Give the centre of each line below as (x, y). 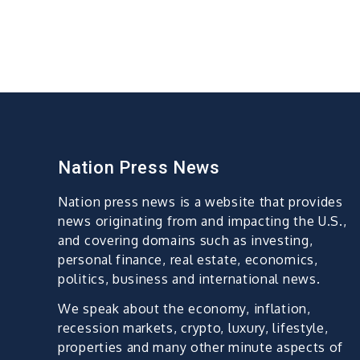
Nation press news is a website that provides (200, 202)
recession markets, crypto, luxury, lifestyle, (193, 328)
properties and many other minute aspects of (201, 348)
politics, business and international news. (189, 279)
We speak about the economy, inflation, (184, 309)
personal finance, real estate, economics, (188, 260)
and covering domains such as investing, (186, 241)
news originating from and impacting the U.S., (202, 221)
